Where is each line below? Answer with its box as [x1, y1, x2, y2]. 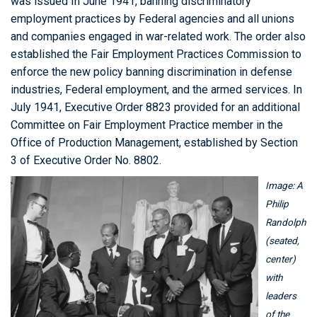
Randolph [265, 217, 306, 228]
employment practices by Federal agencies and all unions [11, 12, 294, 25]
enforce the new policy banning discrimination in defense [11, 65, 292, 79]
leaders [265, 290, 296, 301]
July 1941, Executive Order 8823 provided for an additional [11, 100, 300, 114]
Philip [265, 198, 289, 209]
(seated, [265, 235, 299, 246]
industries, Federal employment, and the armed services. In [11, 83, 302, 96]
